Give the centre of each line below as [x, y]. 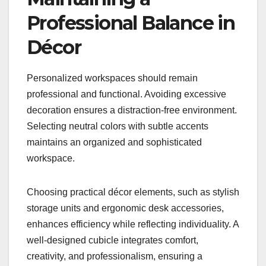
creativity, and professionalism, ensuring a [115, 256]
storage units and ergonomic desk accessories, [125, 208]
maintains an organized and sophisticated [114, 142]
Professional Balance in [131, 23]
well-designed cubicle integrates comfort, [113, 240]
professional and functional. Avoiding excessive [126, 94]
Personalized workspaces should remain [112, 78]
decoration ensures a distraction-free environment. [132, 110]
